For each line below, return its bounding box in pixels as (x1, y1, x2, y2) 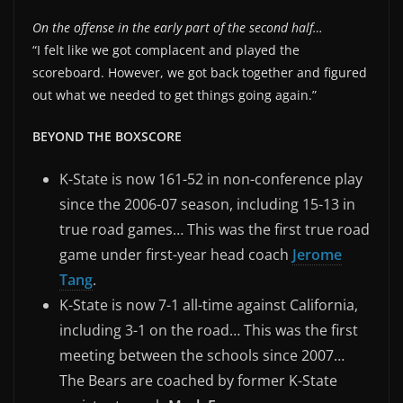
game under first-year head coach (59, 244, 292, 264)
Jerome (292, 244, 342, 264)
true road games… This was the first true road (59, 219, 370, 239)
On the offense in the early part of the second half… (32, 18, 323, 36)
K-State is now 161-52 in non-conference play (59, 168, 363, 189)
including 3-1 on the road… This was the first (59, 319, 358, 340)
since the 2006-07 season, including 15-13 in (59, 193, 355, 214)
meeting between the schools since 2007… (59, 345, 345, 365)
